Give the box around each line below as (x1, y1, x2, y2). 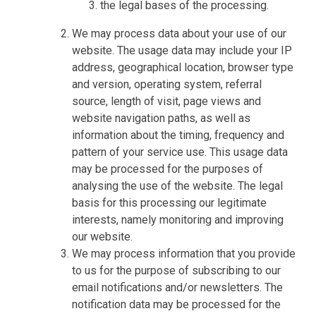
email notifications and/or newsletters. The (72, 280, 284, 294)
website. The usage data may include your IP (72, 43, 293, 57)
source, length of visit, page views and (72, 94, 262, 108)
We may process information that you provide (72, 246, 296, 260)
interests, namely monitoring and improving (72, 212, 284, 226)
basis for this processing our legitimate (72, 195, 267, 209)
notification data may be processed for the (72, 297, 281, 311)
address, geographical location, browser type (72, 60, 294, 74)
